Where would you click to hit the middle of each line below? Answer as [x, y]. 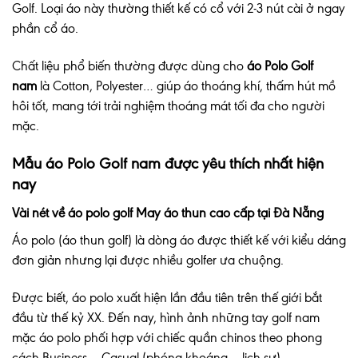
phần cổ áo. [45, 28]
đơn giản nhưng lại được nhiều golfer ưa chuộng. [148, 260]
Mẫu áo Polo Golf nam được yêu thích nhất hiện [168, 164]
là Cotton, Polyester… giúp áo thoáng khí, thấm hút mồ [188, 86]
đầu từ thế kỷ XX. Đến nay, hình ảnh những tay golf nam [166, 317]
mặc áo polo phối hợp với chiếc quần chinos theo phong [167, 337]
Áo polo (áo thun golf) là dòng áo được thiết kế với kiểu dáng [179, 240]
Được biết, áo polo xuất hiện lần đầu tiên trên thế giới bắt [167, 297]
